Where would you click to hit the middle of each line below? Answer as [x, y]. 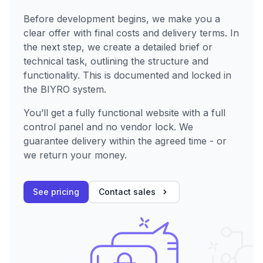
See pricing [56, 192]
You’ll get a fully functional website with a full [124, 113]
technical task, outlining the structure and [116, 61]
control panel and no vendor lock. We [108, 127]
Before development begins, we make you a [122, 19]
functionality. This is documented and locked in [127, 75]
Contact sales [127, 192]
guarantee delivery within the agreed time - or [125, 141]
